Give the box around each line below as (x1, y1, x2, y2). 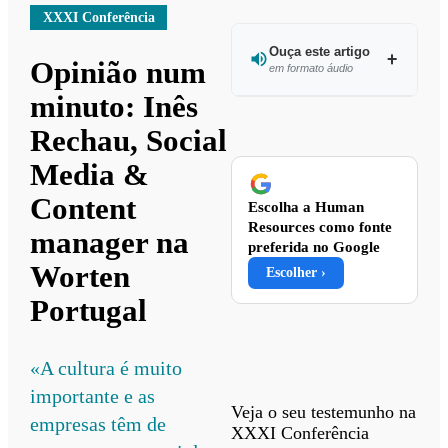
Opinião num (30, 54, 207, 90)
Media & (30, 156, 150, 192)
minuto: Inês (30, 88, 199, 124)
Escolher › (266, 264, 327, 280)
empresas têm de (30, 412, 167, 435)
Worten (30, 258, 131, 294)
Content (30, 190, 137, 226)
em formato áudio (268, 61, 353, 74)
